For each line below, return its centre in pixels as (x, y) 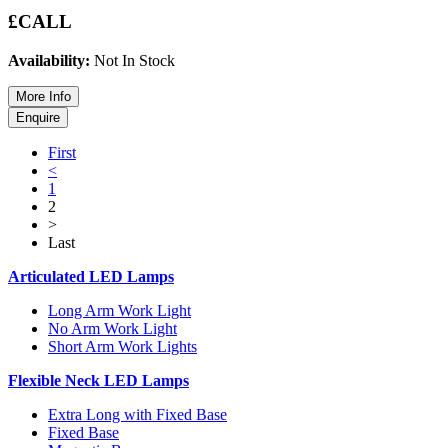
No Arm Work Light (112, 328)
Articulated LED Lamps (91, 276)
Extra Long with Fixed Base (137, 414)
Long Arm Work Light (119, 310)
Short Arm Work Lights (122, 346)
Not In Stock (132, 60)
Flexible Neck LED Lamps (98, 380)
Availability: (49, 60)
